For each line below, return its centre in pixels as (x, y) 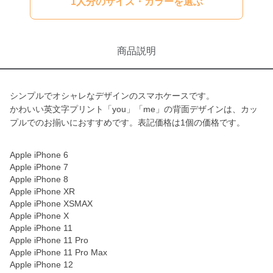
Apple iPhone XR (42, 191)
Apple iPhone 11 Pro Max (58, 252)
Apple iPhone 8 (39, 179)
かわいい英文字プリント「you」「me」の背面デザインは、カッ (134, 109)
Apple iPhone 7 (39, 167)
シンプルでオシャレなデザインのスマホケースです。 (112, 96)
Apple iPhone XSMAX (51, 204)
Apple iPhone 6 (39, 155)
